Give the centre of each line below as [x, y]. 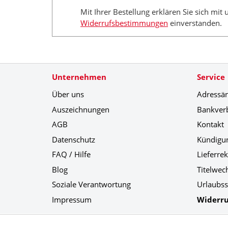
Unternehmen [79, 77]
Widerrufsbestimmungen [124, 23]
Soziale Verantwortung [91, 184]
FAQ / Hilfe [71, 154]
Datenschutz [74, 139]
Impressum [72, 199]
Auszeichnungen [81, 109]
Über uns [68, 94]
